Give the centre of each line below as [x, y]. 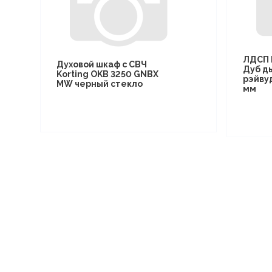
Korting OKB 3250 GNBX [107, 74]
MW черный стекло [100, 84]
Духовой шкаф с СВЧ [102, 64]
